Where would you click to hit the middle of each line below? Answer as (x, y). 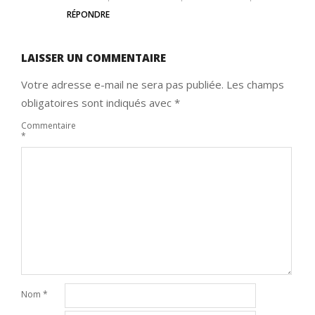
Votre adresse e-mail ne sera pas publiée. (122, 84)
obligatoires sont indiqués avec (98, 102)
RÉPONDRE (88, 14)
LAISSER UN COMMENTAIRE (94, 57)
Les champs (255, 84)
